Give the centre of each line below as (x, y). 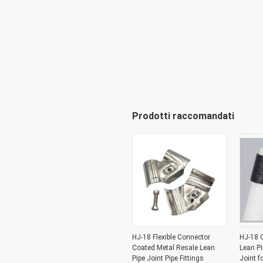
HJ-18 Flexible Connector (171, 237)
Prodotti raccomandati (183, 116)
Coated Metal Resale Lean (173, 248)
